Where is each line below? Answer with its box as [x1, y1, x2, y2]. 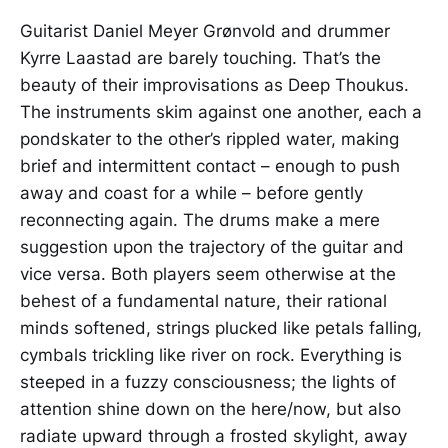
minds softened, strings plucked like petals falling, [20, 317, 422, 338]
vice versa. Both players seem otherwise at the [20, 263, 396, 284]
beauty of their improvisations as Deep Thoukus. [20, 74, 409, 95]
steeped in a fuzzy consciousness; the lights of [20, 371, 396, 392]
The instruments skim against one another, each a [20, 101, 422, 122]
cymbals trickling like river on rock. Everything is [20, 344, 402, 365]
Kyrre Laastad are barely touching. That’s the [20, 47, 381, 68]
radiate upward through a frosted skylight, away [20, 425, 407, 446]
